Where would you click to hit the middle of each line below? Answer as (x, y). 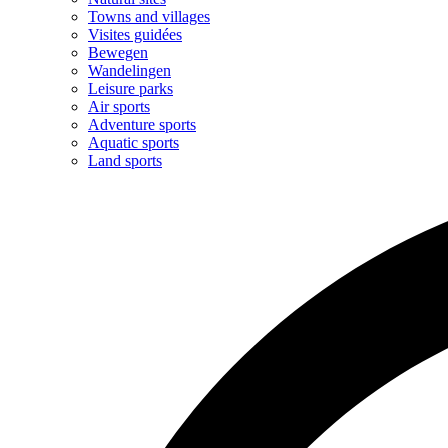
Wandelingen (129, 71)
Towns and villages (149, 17)
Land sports (125, 161)
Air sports (119, 107)
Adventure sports (142, 125)
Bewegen (118, 53)
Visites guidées (135, 35)
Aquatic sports (133, 143)
